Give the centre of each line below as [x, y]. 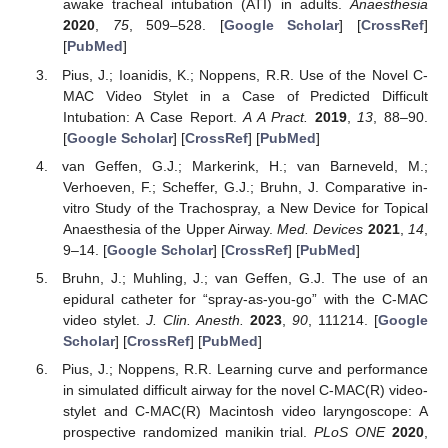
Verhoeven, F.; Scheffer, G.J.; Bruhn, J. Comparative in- [245, 186]
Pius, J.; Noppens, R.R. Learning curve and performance [245, 368]
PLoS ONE [350, 431]
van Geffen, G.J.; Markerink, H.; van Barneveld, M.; [245, 165]
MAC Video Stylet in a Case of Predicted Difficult [245, 95]
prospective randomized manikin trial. [188, 431]
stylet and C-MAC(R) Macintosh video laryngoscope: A [245, 410]
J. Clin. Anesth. [194, 319]
